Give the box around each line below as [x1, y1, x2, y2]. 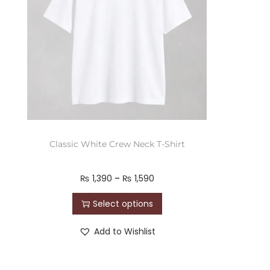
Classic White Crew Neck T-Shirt [49, 138, 185, 149]
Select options [92, 197, 153, 210]
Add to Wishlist [93, 225, 155, 237]
